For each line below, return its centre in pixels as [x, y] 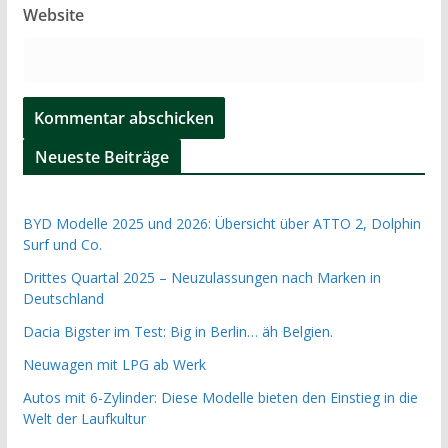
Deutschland [63, 298]
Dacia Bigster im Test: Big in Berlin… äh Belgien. [177, 331]
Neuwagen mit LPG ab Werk [114, 364]
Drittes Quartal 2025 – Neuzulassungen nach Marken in [201, 277]
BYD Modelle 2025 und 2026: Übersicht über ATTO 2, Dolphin [221, 223]
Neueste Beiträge [102, 157]
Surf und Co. [62, 244]
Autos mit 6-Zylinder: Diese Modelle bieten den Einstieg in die [220, 397]
